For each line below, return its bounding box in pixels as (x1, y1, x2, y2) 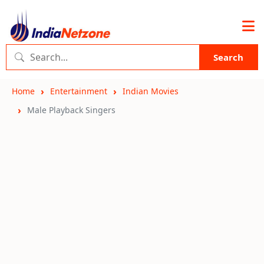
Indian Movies (123, 85, 179, 97)
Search (213, 51, 243, 63)
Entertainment (50, 85, 107, 97)
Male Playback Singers (27, 104, 115, 115)
